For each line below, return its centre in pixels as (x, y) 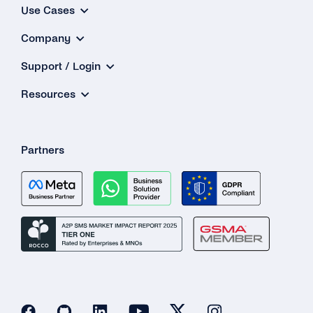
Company (46, 38)
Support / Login (61, 66)
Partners (43, 150)
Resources (48, 94)
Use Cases (48, 10)
